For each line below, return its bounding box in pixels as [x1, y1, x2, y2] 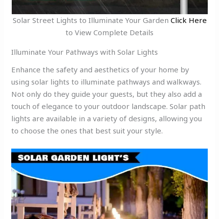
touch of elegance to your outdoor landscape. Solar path [11, 101, 206, 111]
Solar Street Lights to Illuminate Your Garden [12, 15, 171, 25]
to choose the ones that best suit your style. [11, 125, 163, 135]
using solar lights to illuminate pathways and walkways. [11, 76, 202, 87]
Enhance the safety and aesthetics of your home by [11, 64, 190, 74]
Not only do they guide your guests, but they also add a [11, 88, 202, 99]
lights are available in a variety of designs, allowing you [11, 113, 202, 123]
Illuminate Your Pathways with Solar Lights [11, 47, 158, 57]
